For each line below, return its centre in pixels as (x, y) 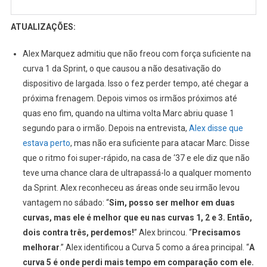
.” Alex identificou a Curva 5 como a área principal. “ (154, 248)
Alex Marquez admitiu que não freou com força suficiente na (136, 54)
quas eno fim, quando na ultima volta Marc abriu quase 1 (128, 114)
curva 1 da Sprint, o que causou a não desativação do (122, 69)
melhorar (41, 248)
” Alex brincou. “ (163, 233)
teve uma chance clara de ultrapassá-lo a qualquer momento (137, 173)
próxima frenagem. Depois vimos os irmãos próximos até (130, 99)
